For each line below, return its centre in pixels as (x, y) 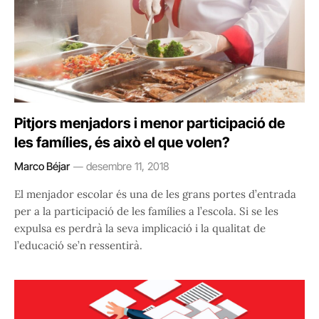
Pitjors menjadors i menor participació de (150, 124)
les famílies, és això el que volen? (122, 143)
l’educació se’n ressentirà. (78, 246)
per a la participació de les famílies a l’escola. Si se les (146, 211)
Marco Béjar (42, 167)
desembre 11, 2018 (128, 167)
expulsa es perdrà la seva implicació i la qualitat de (140, 229)
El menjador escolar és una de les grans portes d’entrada (155, 194)
